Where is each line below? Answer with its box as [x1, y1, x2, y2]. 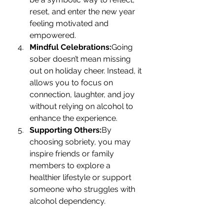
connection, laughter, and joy [30, 90, 137, 99]
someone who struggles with [30, 184, 137, 194]
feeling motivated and [30, 19, 110, 28]
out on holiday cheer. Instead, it [30, 66, 144, 75]
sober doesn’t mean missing [30, 54, 133, 64]
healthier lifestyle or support [30, 173, 133, 182]
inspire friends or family [30, 149, 116, 158]
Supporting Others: [30, 125, 102, 135]
